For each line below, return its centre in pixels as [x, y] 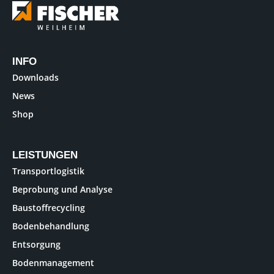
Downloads [35, 77]
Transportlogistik [48, 171]
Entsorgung [36, 244]
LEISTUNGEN [45, 155]
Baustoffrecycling [49, 207]
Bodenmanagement [53, 262]
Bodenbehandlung [51, 226]
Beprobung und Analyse [62, 189]
